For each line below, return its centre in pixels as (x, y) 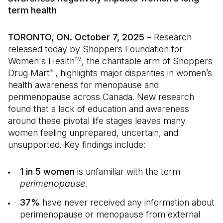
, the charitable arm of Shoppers (147, 61)
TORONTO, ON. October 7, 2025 (77, 37)
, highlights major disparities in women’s (132, 73)
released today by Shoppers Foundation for (95, 49)
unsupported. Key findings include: (77, 145)
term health (32, 10)
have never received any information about (127, 202)
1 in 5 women (47, 171)
